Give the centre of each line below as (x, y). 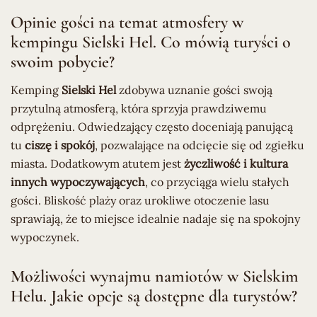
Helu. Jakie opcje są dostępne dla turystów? (154, 296)
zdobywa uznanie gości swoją (194, 90)
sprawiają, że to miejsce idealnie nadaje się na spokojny (155, 218)
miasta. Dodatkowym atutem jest (97, 163)
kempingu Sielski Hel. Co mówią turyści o (151, 42)
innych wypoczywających (78, 181)
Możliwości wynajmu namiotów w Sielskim (155, 276)
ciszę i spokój (60, 145)
